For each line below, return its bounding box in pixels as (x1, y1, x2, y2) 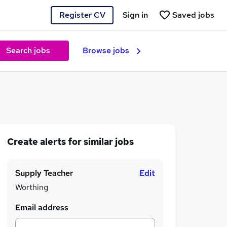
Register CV (59, 9, 105, 20)
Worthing (15, 182, 48, 193)
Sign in (123, 9, 148, 20)
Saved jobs (172, 9, 214, 20)
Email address (15, 202, 68, 213)
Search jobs (6, 45, 50, 56)
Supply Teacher (15, 168, 73, 178)
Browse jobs (83, 45, 129, 56)
